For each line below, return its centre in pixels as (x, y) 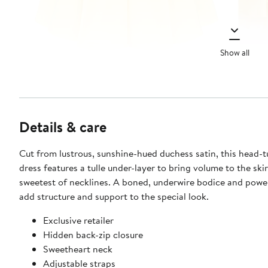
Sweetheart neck (78, 249)
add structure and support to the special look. (114, 197)
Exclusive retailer (78, 220)
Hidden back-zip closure (93, 235)
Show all (234, 52)
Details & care (63, 127)
